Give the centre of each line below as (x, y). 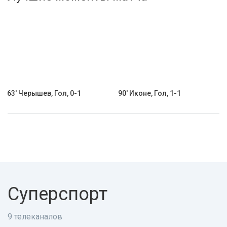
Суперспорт (58, 194)
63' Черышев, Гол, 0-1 (44, 93)
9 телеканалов (35, 217)
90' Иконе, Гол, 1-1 (149, 93)
